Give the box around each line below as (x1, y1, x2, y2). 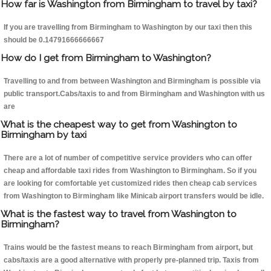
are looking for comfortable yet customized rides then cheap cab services (4, 179, 257, 188)
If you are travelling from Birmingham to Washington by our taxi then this (4, 23, 252, 32)
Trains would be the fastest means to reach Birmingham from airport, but (4, 243, 253, 252)
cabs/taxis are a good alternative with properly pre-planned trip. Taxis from (4, 256, 259, 265)
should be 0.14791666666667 (4, 36, 104, 45)
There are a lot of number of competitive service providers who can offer (4, 154, 252, 163)
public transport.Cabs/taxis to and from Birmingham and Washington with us (4, 90, 265, 99)
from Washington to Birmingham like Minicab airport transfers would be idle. (4, 192, 264, 201)
